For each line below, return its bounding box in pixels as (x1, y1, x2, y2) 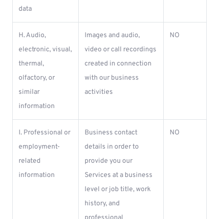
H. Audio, (19, 31, 46, 40)
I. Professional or (19, 129, 70, 137)
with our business (85, 74, 139, 82)
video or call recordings (85, 45, 156, 54)
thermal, (19, 60, 44, 68)
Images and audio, (85, 31, 140, 40)
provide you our (85, 157, 132, 165)
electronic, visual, (19, 45, 72, 54)
